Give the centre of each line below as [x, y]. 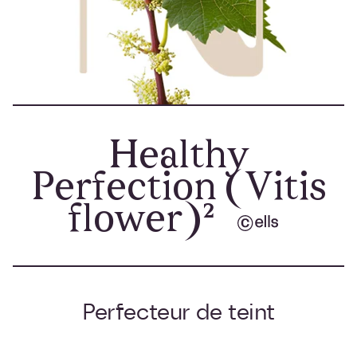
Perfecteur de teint [178, 312]
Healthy [178, 154]
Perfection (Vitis [178, 186]
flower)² [146, 218]
